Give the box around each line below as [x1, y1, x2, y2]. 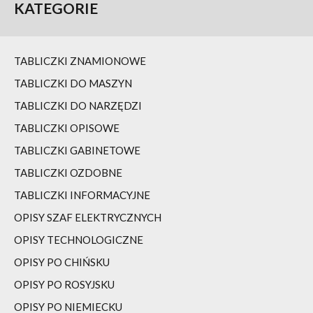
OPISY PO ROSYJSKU [14, 278, 115, 291]
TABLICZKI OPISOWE [14, 122, 119, 134]
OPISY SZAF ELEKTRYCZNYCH [14, 211, 161, 224]
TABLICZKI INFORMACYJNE [14, 189, 150, 201]
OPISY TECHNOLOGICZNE [14, 233, 143, 246]
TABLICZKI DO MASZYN [14, 77, 132, 89]
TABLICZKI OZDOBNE [14, 166, 122, 179]
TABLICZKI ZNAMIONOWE [14, 54, 146, 67]
